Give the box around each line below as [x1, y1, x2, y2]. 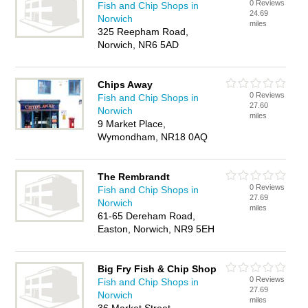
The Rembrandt [98, 171, 170, 182]
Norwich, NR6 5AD [98, 39, 179, 50]
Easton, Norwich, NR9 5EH [98, 223, 215, 234]
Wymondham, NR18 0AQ [98, 131, 208, 142]
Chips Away [98, 79, 153, 90]
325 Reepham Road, [98, 26, 189, 37]
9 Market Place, [98, 118, 166, 129]
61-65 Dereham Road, [98, 210, 196, 221]
